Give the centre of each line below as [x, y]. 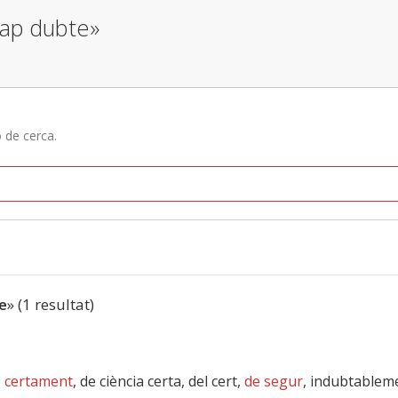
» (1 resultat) [51, 304]
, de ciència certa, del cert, [159, 381]
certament [39, 381]
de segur [274, 381]
